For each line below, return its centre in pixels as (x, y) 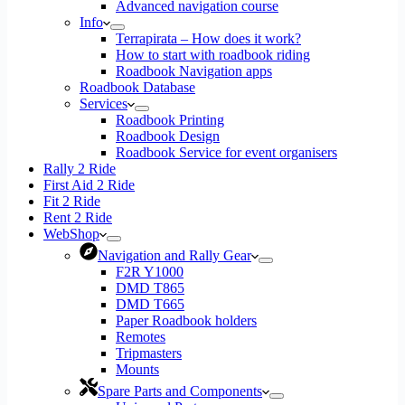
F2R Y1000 (150, 272)
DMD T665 (150, 304)
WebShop (71, 234)
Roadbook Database (137, 87)
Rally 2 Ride (80, 169)
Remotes (141, 337)
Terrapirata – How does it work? (208, 38)
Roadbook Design (168, 136)
